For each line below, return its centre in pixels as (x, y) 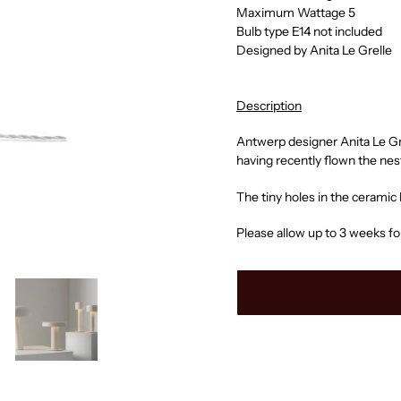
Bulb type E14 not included (309, 32)
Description (269, 105)
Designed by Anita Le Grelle (316, 51)
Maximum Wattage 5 (296, 13)
